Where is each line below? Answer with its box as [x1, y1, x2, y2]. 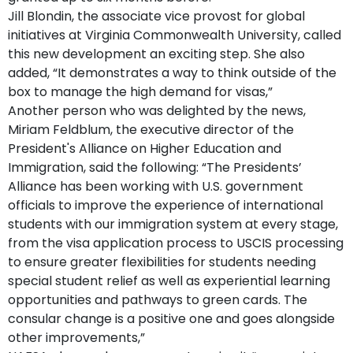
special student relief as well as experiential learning [8, 271, 330, 290]
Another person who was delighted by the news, [8, 101, 306, 120]
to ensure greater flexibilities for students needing [8, 252, 316, 271]
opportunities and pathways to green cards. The [8, 290, 307, 309]
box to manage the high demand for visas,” [8, 82, 273, 101]
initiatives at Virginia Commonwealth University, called [8, 25, 341, 44]
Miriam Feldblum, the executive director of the [8, 120, 294, 139]
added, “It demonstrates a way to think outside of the [8, 63, 336, 82]
